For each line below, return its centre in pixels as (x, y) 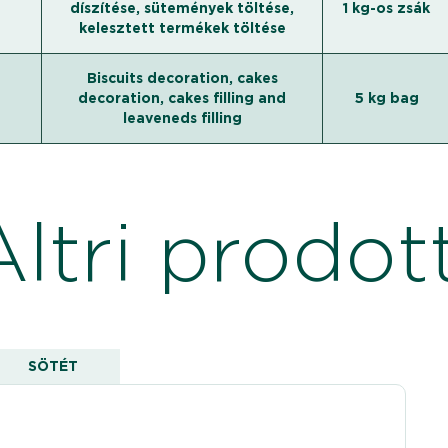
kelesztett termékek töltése (182, 28)
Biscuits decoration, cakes (182, 78)
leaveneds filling (182, 118)
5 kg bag (386, 98)
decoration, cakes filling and (182, 98)
